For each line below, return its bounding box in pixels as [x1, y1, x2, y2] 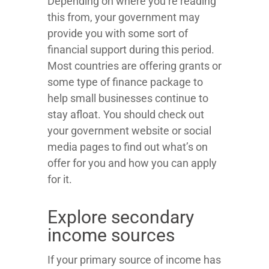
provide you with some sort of [47, 27, 188, 40]
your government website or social [47, 124, 211, 138]
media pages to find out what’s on [47, 141, 208, 154]
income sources [47, 225, 175, 246]
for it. [47, 173, 74, 186]
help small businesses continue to [47, 92, 208, 105]
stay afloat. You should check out [47, 108, 204, 121]
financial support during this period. [47, 43, 214, 56]
